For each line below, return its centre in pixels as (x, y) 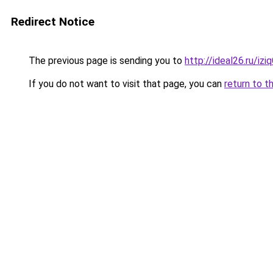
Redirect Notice (53, 22)
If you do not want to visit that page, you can (125, 84)
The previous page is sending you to (105, 61)
